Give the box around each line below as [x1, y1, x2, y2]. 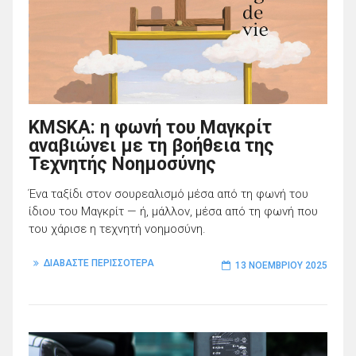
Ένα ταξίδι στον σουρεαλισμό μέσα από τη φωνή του [29, 187, 308, 202]
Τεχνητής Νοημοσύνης [29, 153, 216, 176]
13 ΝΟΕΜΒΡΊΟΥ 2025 [235, 259, 327, 271]
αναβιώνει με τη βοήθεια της [29, 135, 274, 157]
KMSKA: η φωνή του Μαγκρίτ [29, 117, 272, 139]
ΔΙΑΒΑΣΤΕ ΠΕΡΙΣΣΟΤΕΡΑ [44, 257, 154, 269]
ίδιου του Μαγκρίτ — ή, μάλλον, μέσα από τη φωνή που [29, 204, 318, 219]
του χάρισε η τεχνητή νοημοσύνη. [29, 222, 206, 237]
